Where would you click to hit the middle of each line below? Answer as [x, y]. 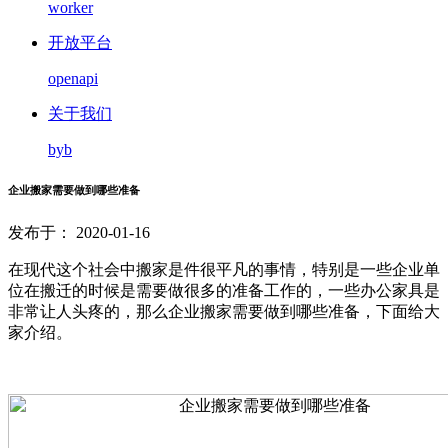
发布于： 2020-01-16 [79, 232]
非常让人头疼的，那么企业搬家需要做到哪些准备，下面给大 [224, 311]
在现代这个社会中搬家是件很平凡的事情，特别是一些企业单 [224, 269]
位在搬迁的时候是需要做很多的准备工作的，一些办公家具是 [224, 290]
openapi [73, 78]
